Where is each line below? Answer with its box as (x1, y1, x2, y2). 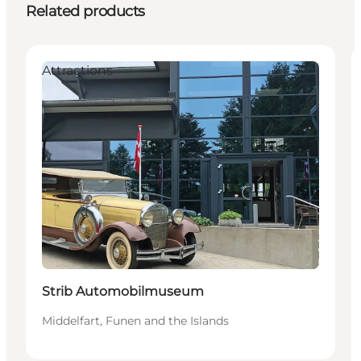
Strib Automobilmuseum (42, 284, 204, 299)
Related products (26, 2, 145, 21)
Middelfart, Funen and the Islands (42, 313, 229, 328)
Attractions (42, 63, 113, 79)
